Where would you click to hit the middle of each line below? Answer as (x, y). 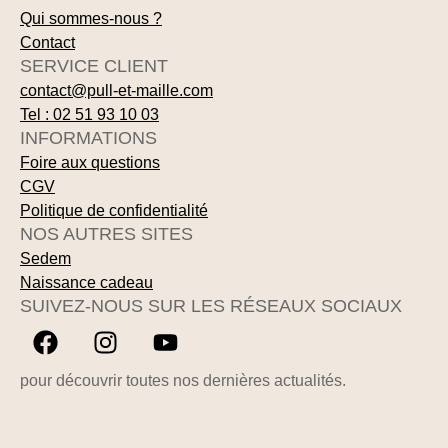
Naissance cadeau (86, 282)
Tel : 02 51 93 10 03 (89, 114)
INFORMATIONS (88, 137)
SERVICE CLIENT (94, 65)
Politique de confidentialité (114, 210)
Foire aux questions (90, 162)
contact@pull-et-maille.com (116, 90)
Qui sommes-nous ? (91, 18)
